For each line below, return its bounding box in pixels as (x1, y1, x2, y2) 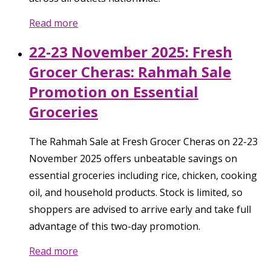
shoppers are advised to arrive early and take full (29, 203, 251, 217)
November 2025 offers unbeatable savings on (29, 152, 237, 166)
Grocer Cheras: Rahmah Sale (29, 61, 231, 82)
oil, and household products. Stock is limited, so (29, 186, 243, 200)
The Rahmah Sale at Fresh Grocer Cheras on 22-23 (29, 135, 258, 149)
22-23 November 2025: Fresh (29, 41, 232, 62)
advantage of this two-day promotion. (29, 220, 200, 233)
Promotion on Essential (29, 81, 198, 102)
